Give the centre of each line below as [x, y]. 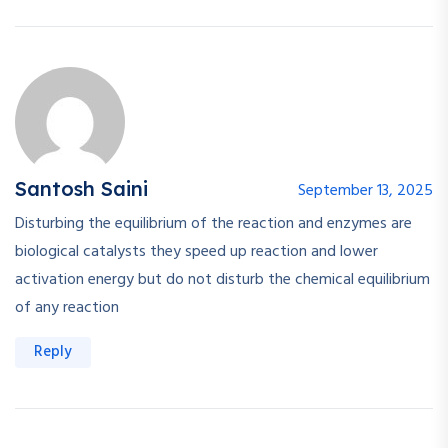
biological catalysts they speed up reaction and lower [196, 252]
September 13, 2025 [365, 191]
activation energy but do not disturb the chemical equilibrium [222, 280]
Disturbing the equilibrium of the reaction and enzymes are [213, 224]
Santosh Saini [81, 189]
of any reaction [67, 308]
